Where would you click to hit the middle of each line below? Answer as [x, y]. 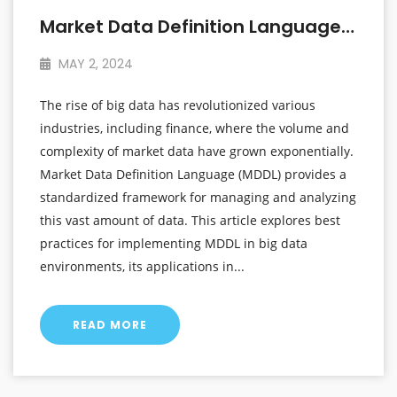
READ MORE [110, 325]
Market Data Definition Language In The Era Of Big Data [348, 27]
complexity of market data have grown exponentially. [197, 152]
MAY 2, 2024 [94, 64]
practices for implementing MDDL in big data [174, 244]
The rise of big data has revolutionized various [178, 105]
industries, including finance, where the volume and [195, 128]
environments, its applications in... [142, 267]
